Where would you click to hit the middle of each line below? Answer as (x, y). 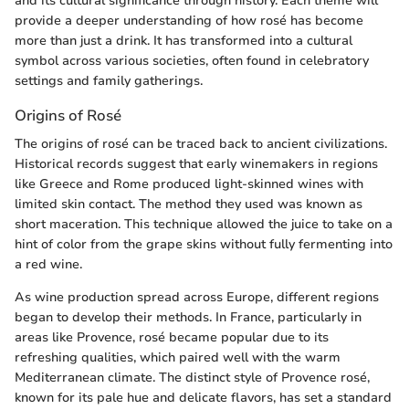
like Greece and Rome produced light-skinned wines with (189, 184)
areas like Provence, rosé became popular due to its (172, 338)
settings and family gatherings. (109, 81)
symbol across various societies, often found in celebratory (192, 61)
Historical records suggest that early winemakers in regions (196, 164)
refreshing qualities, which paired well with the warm (178, 358)
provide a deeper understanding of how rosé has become (189, 21)
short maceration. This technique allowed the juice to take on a (204, 225)
